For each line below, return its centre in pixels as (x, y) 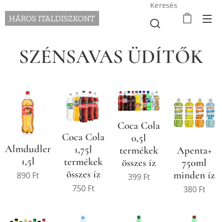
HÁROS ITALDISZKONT (52, 18)
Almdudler (28, 149)
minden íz (194, 175)
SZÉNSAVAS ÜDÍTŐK (111, 56)
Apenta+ (194, 150)
